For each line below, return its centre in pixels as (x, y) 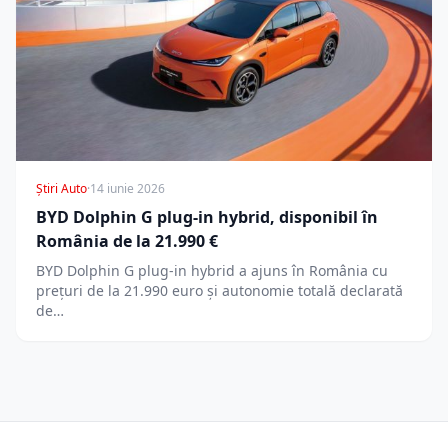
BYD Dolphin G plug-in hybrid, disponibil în (207, 217)
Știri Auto (61, 189)
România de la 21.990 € (127, 241)
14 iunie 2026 (127, 189)
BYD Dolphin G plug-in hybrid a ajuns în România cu (212, 271)
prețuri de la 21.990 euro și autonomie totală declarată (219, 291)
